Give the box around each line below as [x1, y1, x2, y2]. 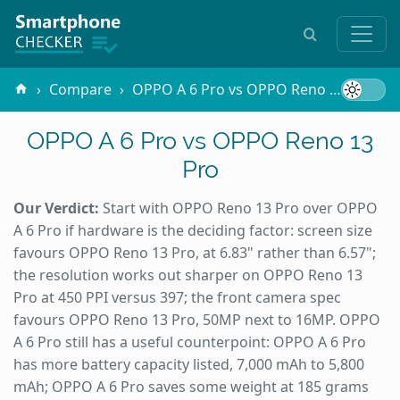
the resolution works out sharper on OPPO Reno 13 [13, 264, 362, 285]
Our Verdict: [13, 197, 99, 218]
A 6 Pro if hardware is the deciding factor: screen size [13, 220, 372, 240]
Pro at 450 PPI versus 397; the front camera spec [13, 287, 341, 307]
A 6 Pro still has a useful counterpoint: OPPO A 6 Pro [13, 331, 366, 352]
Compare [49, 79, 112, 100]
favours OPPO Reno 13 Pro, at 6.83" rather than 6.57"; [13, 242, 376, 262]
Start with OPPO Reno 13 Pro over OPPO [99, 197, 378, 218]
